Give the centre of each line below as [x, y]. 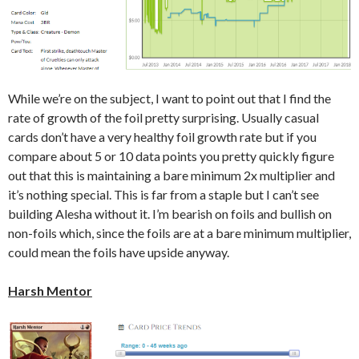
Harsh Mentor [50, 291]
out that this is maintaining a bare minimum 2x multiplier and [171, 175]
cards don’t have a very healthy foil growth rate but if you [162, 137]
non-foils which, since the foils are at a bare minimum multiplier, [179, 233]
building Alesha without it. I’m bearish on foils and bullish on [170, 214]
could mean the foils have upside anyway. [119, 252]
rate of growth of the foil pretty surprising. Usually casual [163, 118]
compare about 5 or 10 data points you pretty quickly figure [171, 156]
